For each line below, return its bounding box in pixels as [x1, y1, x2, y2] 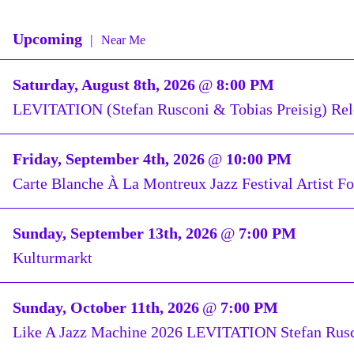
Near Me [101, 32, 145, 47]
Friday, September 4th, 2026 [13, 150, 205, 168]
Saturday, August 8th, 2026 [13, 76, 195, 94]
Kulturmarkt [13, 248, 92, 266]
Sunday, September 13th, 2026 [13, 224, 217, 243]
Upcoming [13, 29, 82, 47]
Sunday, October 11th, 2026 [13, 299, 199, 317]
